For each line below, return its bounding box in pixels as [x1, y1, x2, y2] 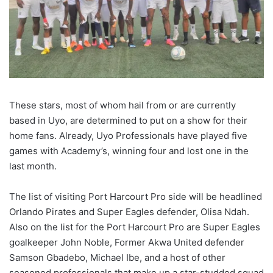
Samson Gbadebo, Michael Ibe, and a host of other [9, 252, 225, 264]
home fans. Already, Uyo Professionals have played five [9, 130, 247, 142]
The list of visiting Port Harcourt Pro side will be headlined [9, 191, 262, 203]
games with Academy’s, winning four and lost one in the [9, 145, 249, 157]
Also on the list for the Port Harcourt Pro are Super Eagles [9, 221, 260, 233]
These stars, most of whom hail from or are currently [9, 99, 236, 112]
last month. [9, 160, 57, 172]
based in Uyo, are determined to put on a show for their [9, 115, 247, 127]
